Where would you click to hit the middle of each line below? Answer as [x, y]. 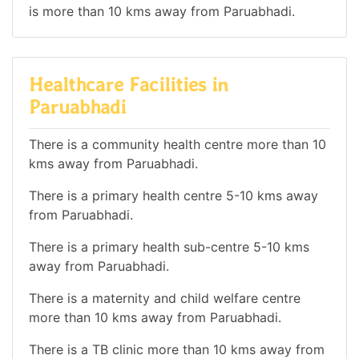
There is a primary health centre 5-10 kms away [173, 195]
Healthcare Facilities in [129, 85]
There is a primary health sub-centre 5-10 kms [169, 246]
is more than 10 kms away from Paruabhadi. [162, 12]
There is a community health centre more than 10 [177, 144]
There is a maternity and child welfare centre [165, 298]
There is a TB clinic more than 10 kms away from [177, 349]
